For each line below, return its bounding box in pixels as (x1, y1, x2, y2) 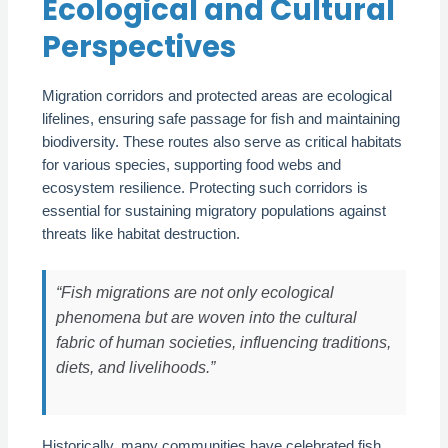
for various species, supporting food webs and (42, 157, 342, 174)
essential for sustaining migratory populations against (42, 203, 387, 220)
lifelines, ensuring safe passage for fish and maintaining (42, 111, 401, 128)
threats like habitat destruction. (42, 226, 241, 243)
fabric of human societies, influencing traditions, (56, 332, 392, 351)
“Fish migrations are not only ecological (56, 282, 335, 301)
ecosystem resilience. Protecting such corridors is (42, 180, 369, 197)
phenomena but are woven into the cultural (56, 307, 358, 326)
